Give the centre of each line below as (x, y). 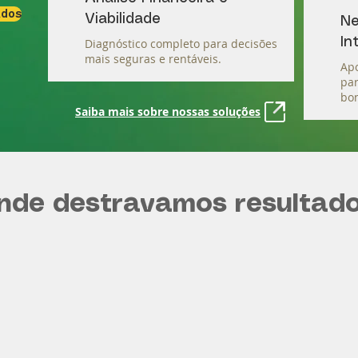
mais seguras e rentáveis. (153, 59)
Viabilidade (123, 19)
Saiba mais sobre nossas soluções (168, 111)
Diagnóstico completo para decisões (181, 44)
